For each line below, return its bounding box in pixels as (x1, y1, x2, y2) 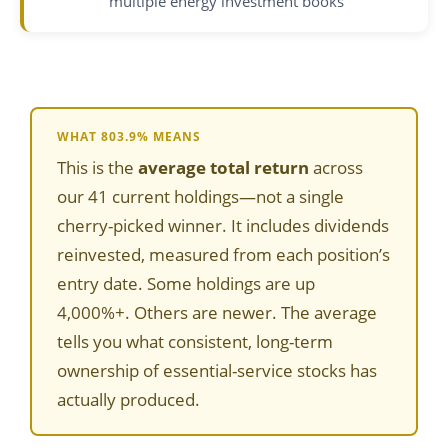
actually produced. (57, 388, 200, 411)
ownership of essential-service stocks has (57, 359, 377, 382)
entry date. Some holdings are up (57, 272, 315, 295)
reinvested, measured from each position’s (57, 243, 390, 266)
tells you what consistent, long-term (57, 330, 333, 353)
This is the (57, 156, 138, 179)
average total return (138, 156, 309, 179)
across (309, 156, 363, 179)
